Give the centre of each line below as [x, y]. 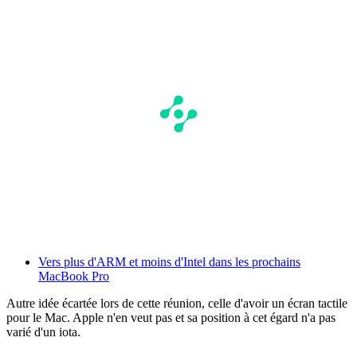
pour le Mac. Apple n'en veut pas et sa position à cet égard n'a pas [171, 317]
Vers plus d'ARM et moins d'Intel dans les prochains [169, 261]
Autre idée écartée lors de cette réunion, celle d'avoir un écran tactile [177, 303]
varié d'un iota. [43, 331]
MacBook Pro [74, 276]
